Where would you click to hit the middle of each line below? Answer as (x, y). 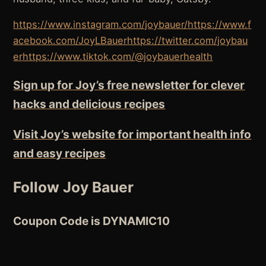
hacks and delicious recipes (89, 104)
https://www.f (220, 24)
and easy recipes (60, 154)
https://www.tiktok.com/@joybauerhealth (118, 56)
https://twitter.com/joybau (188, 40)
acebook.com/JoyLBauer (70, 40)
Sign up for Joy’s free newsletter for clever (129, 85)
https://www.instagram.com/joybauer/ (101, 24)
